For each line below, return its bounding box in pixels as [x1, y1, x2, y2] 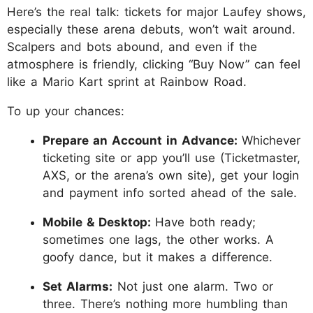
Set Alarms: [43, 279, 112, 293]
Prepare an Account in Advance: [43, 133, 242, 147]
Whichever [242, 133, 300, 147]
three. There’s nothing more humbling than [43, 296, 288, 311]
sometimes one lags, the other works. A [43, 232, 274, 247]
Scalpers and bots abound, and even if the [7, 39, 257, 54]
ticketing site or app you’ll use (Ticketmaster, [43, 150, 300, 165]
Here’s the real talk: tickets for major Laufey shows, [7, 4, 306, 19]
